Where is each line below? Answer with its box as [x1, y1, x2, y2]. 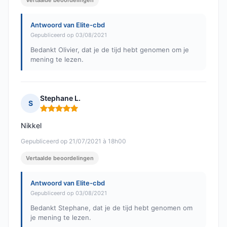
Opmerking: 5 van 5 [40, 107, 109, 118]
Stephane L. [40, 94, 81, 103]
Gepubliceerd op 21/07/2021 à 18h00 [21, 137, 126, 145]
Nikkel [21, 121, 42, 130]
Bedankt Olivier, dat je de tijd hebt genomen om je [30, 46, 189, 54]
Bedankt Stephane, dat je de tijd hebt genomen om [30, 204, 193, 212]
